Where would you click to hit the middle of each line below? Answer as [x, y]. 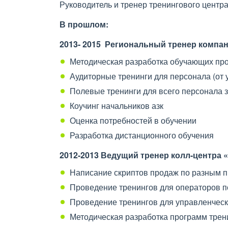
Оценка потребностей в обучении [133, 120]
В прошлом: [84, 24]
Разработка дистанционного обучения [142, 135]
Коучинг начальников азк [117, 106]
